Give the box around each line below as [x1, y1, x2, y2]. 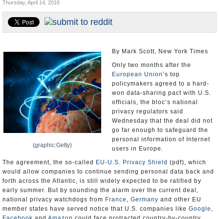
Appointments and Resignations [7, 28, 97, 35]
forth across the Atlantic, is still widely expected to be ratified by [2, 177, 201, 184]
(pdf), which [168, 159, 206, 166]
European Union [112, 71, 163, 78]
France [105, 196, 127, 203]
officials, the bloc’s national [112, 99, 198, 106]
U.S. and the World [7, 11, 61, 18]
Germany [131, 196, 158, 203]
